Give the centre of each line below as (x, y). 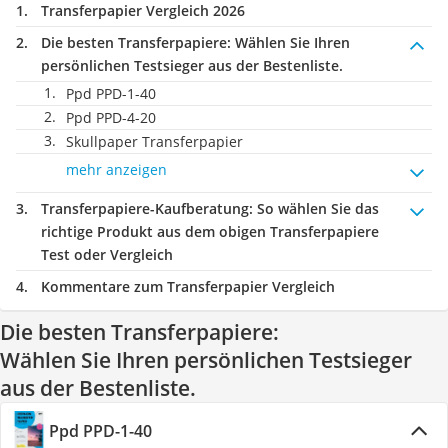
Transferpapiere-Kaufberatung (145, 208)
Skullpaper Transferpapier (154, 141)
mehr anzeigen (116, 169)
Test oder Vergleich (107, 254)
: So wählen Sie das (314, 208)
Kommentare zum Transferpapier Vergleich (188, 286)
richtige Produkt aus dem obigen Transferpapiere (210, 231)
